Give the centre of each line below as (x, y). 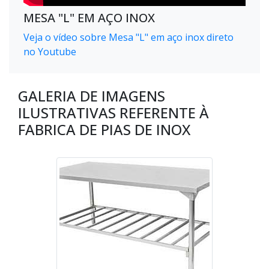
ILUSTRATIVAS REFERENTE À (113, 113)
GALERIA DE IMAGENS (92, 96)
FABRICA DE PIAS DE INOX (104, 130)
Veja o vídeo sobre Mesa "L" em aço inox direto (128, 38)
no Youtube (50, 52)
